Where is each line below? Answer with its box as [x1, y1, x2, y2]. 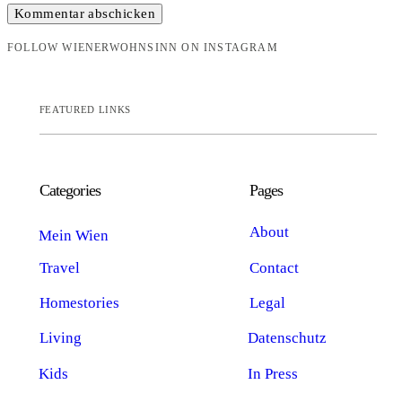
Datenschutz [248, 329, 328, 347]
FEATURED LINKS [39, 103, 132, 115]
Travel [39, 258, 80, 276]
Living [39, 329, 82, 347]
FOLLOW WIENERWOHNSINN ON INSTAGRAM [7, 41, 278, 55]
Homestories [39, 294, 119, 312]
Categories [39, 181, 100, 200]
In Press [248, 365, 299, 383]
